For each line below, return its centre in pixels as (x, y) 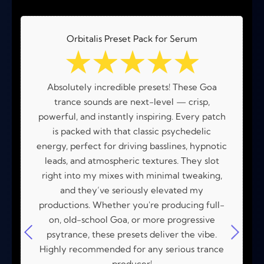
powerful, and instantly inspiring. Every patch (132, 117)
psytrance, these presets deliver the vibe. (132, 235)
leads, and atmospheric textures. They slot (132, 161)
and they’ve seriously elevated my (132, 190)
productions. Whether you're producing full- (132, 205)
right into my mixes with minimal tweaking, (132, 176)
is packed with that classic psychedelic (132, 131)
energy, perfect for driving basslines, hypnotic (132, 146)
